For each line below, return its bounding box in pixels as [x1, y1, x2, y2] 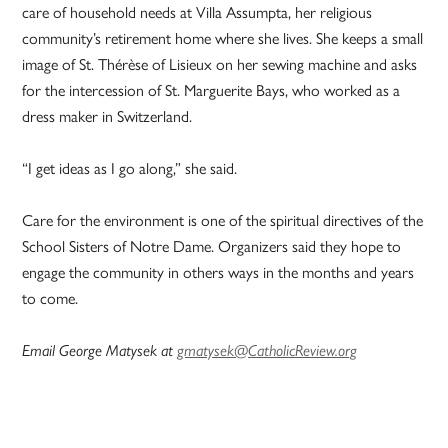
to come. [22, 285, 79, 309]
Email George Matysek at [22, 340, 178, 360]
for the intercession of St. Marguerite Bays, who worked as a [22, 77, 401, 101]
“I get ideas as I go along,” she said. [22, 155, 238, 179]
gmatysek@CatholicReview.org [177, 340, 358, 360]
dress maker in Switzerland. [22, 103, 193, 127]
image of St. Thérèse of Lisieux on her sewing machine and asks [22, 51, 418, 75]
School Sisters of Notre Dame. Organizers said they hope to [22, 233, 402, 257]
